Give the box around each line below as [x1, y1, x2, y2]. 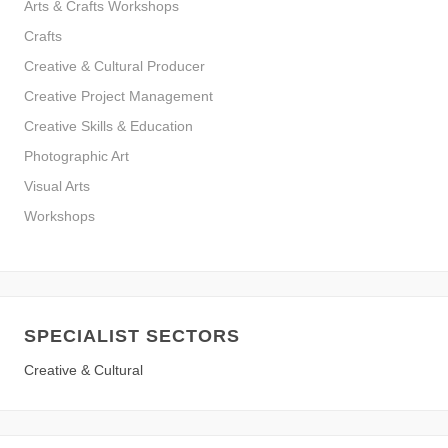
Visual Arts [24, 178, 90, 195]
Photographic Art [24, 148, 129, 165]
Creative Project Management [24, 88, 213, 105]
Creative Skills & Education [24, 118, 193, 135]
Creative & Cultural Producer [24, 58, 205, 75]
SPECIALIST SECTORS [24, 325, 240, 346]
